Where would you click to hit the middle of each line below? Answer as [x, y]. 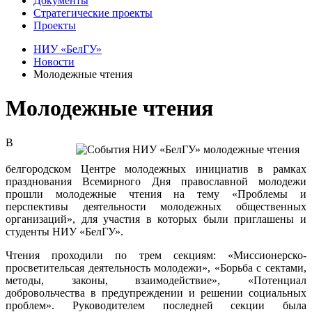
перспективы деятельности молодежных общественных [156, 206]
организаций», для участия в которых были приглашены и [156, 219]
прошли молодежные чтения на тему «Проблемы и [156, 194]
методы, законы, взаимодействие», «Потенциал [156, 280]
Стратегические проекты [93, 13]
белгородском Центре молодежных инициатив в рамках [156, 169]
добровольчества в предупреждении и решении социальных [156, 292]
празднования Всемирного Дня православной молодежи [156, 181]
